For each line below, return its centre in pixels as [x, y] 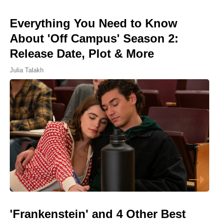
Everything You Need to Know [94, 23]
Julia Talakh [27, 70]
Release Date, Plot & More [82, 54]
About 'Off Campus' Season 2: [94, 39]
